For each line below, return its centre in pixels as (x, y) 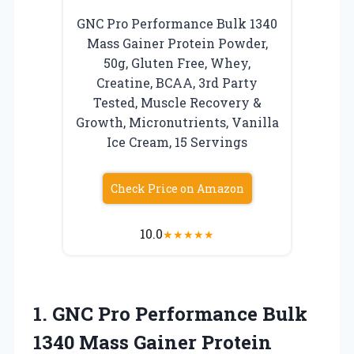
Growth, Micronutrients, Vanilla (177, 122)
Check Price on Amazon (177, 188)
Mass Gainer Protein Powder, (177, 43)
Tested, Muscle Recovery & (177, 102)
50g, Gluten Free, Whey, (177, 62)
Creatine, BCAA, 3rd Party (177, 82)
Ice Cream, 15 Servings (177, 141)
